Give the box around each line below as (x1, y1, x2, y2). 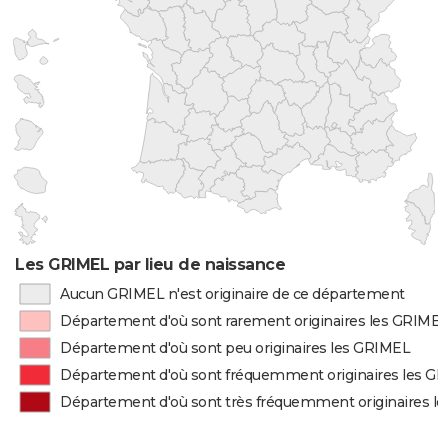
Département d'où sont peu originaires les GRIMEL (60, 339, 411, 357)
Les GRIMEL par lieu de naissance (15, 255, 286, 274)
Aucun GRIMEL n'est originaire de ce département (59, 285, 405, 303)
